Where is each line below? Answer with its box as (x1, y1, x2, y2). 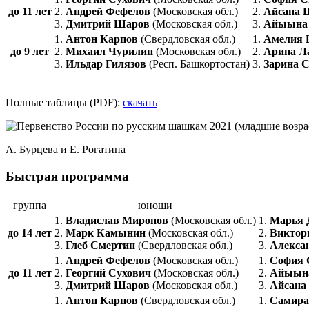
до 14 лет (8, 226, 52, 239)
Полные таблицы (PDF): (6, 97, 123, 109)
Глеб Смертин (66, 239, 135, 251)
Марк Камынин (66, 226, 146, 239)
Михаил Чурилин (66, 46, 156, 58)
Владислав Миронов (66, 214, 171, 226)
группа (13, 199, 46, 211)
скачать (123, 97, 157, 109)
